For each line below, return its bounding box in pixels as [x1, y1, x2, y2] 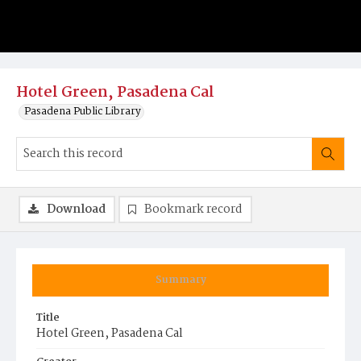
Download [47, 200, 106, 219]
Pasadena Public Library [24, 103, 141, 120]
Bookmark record [144, 200, 243, 219]
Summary [155, 272, 206, 288]
